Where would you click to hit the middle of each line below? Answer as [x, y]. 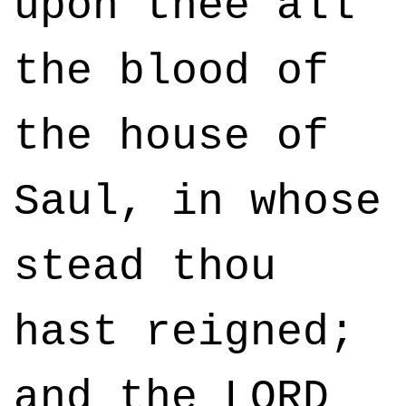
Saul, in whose [198, 202]
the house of [171, 137]
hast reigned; [184, 333]
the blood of [171, 72]
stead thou [145, 267]
